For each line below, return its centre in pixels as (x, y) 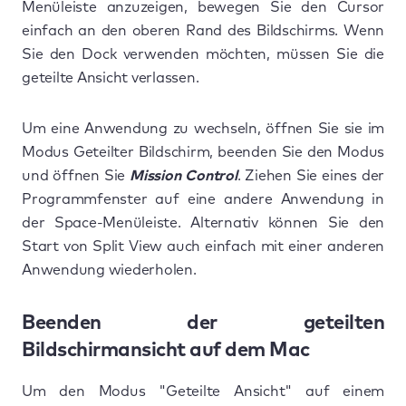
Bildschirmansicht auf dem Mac (166, 351)
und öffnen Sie (76, 176)
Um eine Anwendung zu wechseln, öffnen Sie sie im (203, 129)
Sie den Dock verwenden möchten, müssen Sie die (203, 54)
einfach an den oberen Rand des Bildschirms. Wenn (203, 31)
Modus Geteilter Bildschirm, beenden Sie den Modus (203, 152)
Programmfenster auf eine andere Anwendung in (203, 199)
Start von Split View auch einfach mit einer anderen (203, 246)
